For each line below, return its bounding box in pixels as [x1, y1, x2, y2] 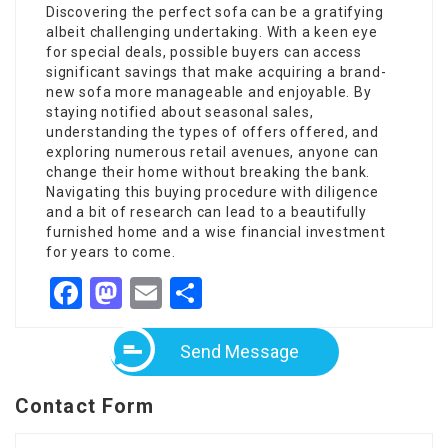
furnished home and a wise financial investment [46, 224, 386, 240]
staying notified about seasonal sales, [46, 104, 314, 120]
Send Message [179, 341, 299, 362]
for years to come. [46, 244, 176, 260]
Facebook [82, 274, 215, 312]
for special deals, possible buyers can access [46, 44, 362, 60]
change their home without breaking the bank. [46, 164, 371, 180]
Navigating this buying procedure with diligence [46, 184, 379, 200]
